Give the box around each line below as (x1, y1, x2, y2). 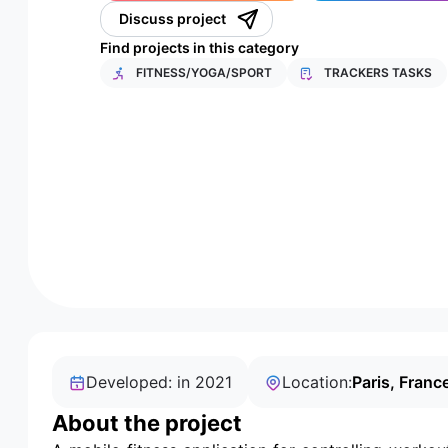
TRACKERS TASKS (323, 65, 432, 80)
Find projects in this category (100, 39, 299, 56)
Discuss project (119, 10, 226, 27)
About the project (52, 410, 242, 436)
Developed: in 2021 (86, 372, 232, 392)
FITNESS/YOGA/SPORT (136, 65, 273, 80)
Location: (282, 372, 352, 392)
